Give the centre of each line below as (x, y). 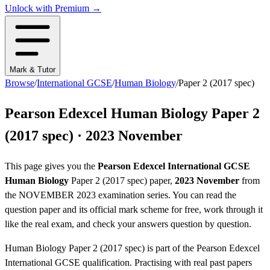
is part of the (171, 248)
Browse (20, 83)
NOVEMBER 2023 (57, 195)
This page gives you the (51, 166)
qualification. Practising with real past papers (166, 263)
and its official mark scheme (115, 210)
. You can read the (202, 195)
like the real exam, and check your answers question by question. (128, 224)
